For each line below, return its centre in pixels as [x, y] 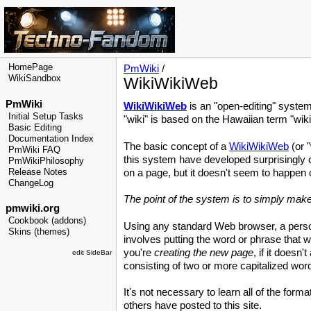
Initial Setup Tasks [46, 116]
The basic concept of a [176, 146]
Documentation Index [51, 138]
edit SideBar [92, 253]
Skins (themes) [39, 232]
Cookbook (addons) [47, 221]
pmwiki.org [33, 208]
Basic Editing [35, 127]
